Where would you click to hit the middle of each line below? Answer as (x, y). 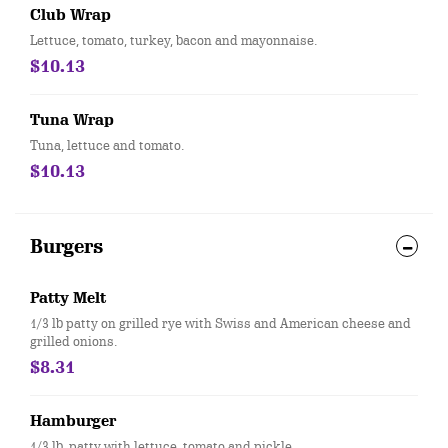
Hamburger (73, 421)
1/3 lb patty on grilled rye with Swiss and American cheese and (220, 323)
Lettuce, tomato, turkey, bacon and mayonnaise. (173, 40)
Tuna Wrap (72, 120)
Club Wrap (70, 15)
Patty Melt (68, 298)
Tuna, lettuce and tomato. (107, 145)
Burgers (67, 246)
